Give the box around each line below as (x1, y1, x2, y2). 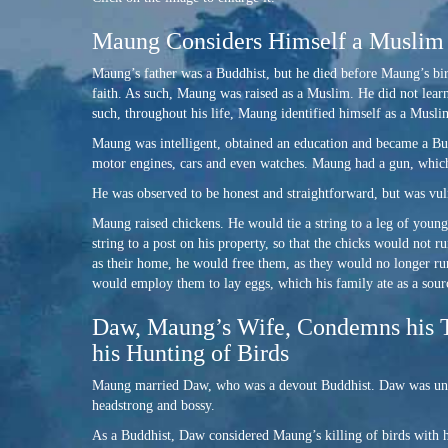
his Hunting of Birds (92, 340, 289, 367)
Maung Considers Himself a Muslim (92, 28, 444, 55)
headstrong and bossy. (92, 398, 215, 414)
